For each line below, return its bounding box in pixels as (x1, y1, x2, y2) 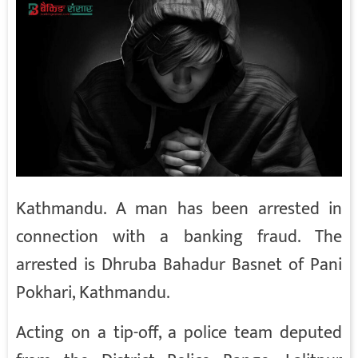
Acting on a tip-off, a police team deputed (16, 317, 342, 348)
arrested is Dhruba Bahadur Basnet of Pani (16, 249, 342, 280)
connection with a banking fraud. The (16, 221, 342, 252)
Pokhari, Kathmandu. (16, 277, 170, 308)
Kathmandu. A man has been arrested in (16, 193, 342, 224)
